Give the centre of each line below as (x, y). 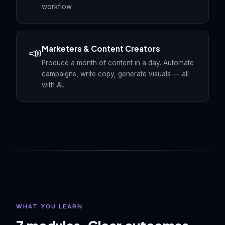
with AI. (53, 85)
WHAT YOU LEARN (49, 206)
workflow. (57, 7)
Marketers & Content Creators (101, 48)
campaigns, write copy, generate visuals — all (115, 74)
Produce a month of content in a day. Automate (118, 63)
